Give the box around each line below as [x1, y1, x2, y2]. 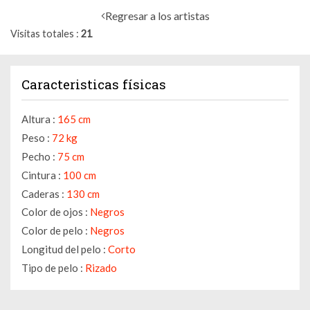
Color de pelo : [21, 224, 88, 237]
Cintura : [21, 168, 61, 181]
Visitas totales [10, 28, 74, 40]
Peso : [21, 131, 50, 145]
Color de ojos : [21, 206, 88, 219]
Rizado [85, 261, 117, 274]
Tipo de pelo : [21, 261, 83, 274]
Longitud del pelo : [21, 243, 106, 256]
